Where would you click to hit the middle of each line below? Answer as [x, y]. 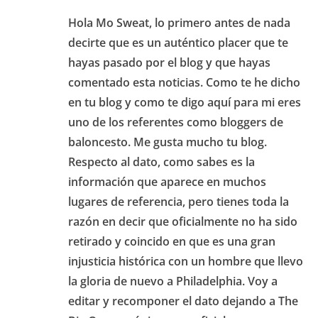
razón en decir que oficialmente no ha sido [183, 221]
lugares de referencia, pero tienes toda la [179, 201]
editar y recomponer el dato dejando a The [183, 301]
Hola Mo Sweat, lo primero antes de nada [179, 22]
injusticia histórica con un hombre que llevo [186, 261]
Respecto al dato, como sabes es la [161, 161]
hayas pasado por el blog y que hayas [169, 62]
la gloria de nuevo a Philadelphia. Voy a [173, 281]
